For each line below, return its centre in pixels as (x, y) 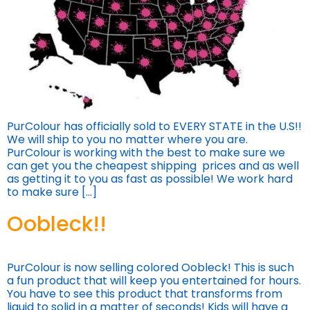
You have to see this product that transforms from (145, 294)
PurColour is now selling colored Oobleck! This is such (151, 268)
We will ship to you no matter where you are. (127, 140)
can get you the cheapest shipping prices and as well (153, 166)
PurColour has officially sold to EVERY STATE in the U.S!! (154, 127)
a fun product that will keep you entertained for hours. (154, 281)
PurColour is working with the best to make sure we (146, 153)
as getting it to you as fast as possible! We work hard (150, 179)
